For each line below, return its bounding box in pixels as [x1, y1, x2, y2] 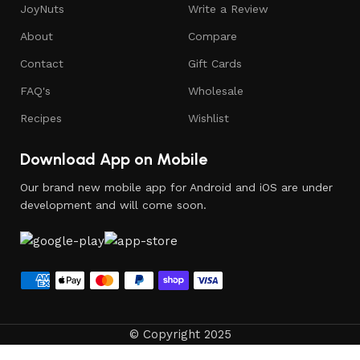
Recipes [20, 111, 62, 125]
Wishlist [187, 111, 229, 125]
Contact [20, 56, 63, 70]
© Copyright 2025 [129, 326, 231, 342]
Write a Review [187, 2, 268, 15]
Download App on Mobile [20, 149, 207, 169]
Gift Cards [187, 56, 242, 70]
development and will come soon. [20, 198, 207, 211]
